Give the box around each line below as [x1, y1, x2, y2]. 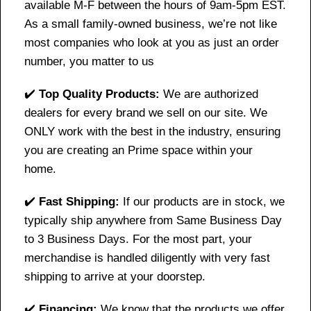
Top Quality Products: [39, 87, 160, 101]
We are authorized [160, 87, 258, 101]
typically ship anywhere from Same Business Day [24, 213, 282, 227]
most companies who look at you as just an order [24, 35, 279, 49]
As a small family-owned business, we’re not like [24, 17, 277, 31]
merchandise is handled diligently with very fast [24, 251, 270, 264]
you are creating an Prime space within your [24, 143, 253, 157]
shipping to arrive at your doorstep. [24, 269, 205, 283]
